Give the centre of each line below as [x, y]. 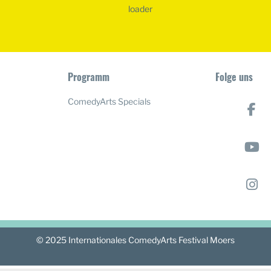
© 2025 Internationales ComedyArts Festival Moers [135, 240]
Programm [89, 77]
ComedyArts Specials [109, 102]
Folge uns [234, 77]
